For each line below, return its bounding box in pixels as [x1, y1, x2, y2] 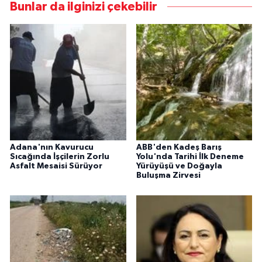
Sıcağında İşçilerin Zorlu [10, 153, 109, 161]
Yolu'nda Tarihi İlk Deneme [136, 153, 244, 161]
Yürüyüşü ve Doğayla [136, 162, 222, 171]
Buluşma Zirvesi [136, 171, 201, 180]
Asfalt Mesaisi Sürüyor [10, 162, 102, 171]
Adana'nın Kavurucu [10, 143, 94, 152]
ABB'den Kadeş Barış [136, 143, 222, 152]
